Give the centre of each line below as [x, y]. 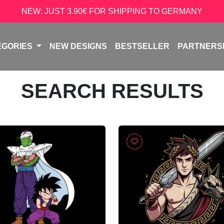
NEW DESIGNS [78, 46]
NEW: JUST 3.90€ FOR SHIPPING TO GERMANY [112, 11]
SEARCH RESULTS [112, 91]
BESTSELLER [142, 46]
